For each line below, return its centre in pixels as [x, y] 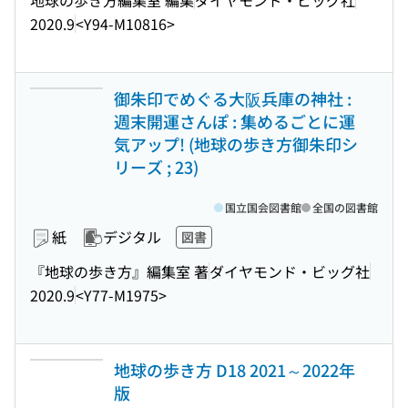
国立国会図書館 [263, 207]
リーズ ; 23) [156, 167]
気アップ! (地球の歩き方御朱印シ [236, 144]
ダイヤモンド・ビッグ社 [290, 271]
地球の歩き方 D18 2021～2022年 [235, 370]
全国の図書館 [345, 207]
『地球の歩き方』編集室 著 [119, 271]
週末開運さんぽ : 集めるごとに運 [235, 121]
